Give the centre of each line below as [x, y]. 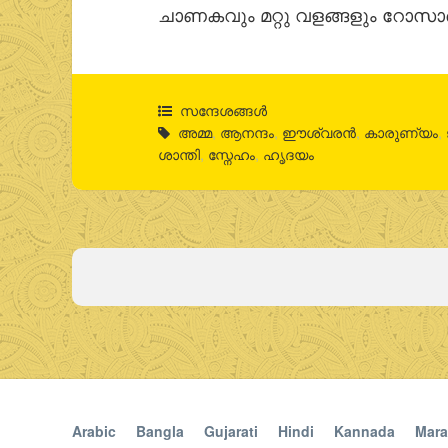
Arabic [94, 430]
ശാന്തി [179, 154]
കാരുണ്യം [401, 132]
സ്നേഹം [232, 154]
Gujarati [231, 430]
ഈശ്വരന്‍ [319, 132]
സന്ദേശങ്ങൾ [224, 110]
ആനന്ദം [247, 132]
